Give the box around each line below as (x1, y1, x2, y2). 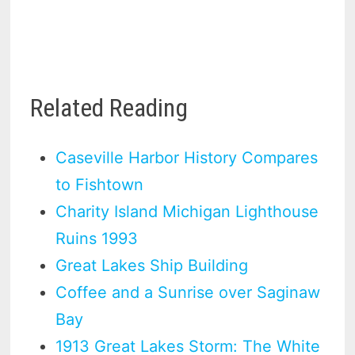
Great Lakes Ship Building (55, 255, 249, 275)
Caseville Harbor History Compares (55, 147, 319, 167)
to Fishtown (55, 174, 144, 194)
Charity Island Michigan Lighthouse (55, 201, 319, 221)
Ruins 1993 (55, 228, 139, 248)
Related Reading (30, 93, 189, 123)
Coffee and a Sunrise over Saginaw (55, 282, 321, 302)
